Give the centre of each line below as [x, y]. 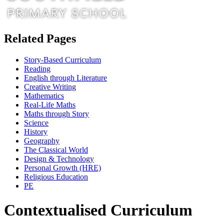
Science [36, 122]
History [36, 131]
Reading [37, 68]
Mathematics [44, 95]
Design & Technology [59, 158]
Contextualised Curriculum [98, 210]
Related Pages [40, 38]
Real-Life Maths [50, 104]
